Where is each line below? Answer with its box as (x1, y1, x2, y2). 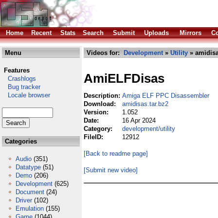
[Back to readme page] (84, 150, 148, 157)
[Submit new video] (84, 166, 138, 174)
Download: (84, 100, 118, 108)
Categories (3, 138, 37, 145)
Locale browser (2, 91, 50, 99)
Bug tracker (2, 83, 40, 91)
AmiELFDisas (84, 71, 164, 86)
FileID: (84, 133, 105, 141)
